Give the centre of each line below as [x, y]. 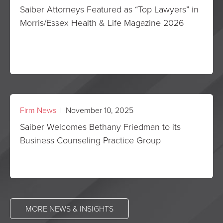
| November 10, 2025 [95, 110]
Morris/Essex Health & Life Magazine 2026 [102, 22]
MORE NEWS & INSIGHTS [69, 209]
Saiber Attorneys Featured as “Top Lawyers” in [109, 9]
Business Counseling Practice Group [90, 140]
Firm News [38, 110]
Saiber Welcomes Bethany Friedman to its [100, 126]
